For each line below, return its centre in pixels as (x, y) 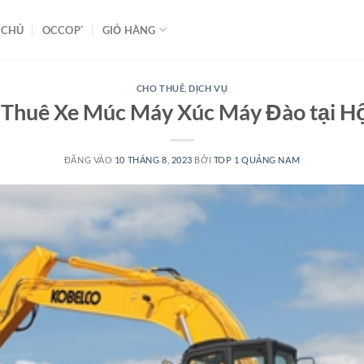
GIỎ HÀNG (129, 30)
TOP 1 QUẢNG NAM (257, 159)
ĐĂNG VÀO (89, 159)
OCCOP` (63, 30)
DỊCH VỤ (208, 88)
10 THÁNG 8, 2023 (153, 159)
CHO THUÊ (160, 88)
